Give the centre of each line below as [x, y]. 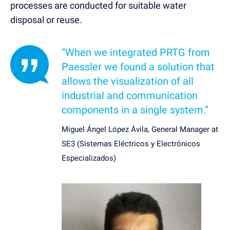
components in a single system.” [135, 110]
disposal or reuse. [46, 20]
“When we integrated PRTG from [136, 52]
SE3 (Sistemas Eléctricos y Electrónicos [131, 143]
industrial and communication [130, 95]
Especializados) [89, 158]
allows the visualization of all [128, 81]
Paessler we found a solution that [138, 66]
